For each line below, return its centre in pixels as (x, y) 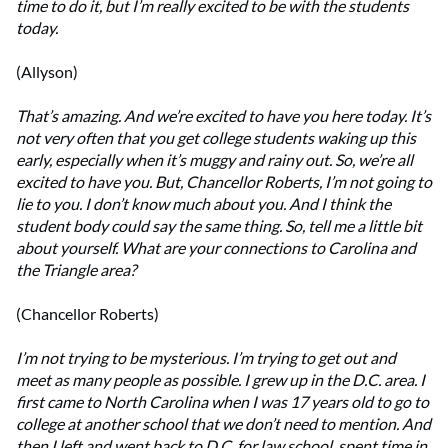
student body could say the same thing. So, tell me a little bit (219, 226)
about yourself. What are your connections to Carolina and (216, 248)
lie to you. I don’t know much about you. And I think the (203, 204)
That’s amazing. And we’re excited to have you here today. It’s (223, 116)
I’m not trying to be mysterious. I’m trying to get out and (206, 358)
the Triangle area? (76, 270)
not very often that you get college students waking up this (216, 138)
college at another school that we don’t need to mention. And (223, 424)
